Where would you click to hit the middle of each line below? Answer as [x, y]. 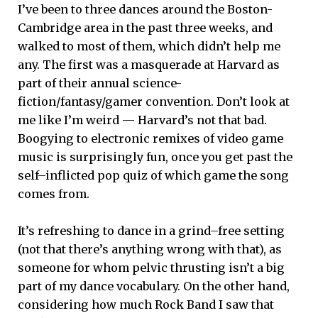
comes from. [54, 193]
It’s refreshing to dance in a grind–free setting [151, 231]
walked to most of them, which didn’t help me [149, 46]
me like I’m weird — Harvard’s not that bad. [142, 120]
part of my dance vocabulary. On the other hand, [154, 286]
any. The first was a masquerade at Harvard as [149, 64]
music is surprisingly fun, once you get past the [155, 157]
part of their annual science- [100, 83]
